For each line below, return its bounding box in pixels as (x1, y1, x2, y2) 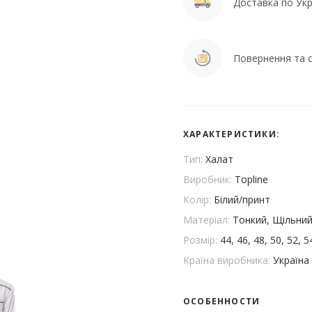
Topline (235, 173, 268, 186)
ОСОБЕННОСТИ (183, 295, 260, 307)
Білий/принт (214, 193, 270, 206)
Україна (273, 253, 309, 267)
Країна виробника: (183, 253, 273, 267)
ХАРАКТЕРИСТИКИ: (183, 128, 280, 140)
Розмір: (183, 233, 220, 247)
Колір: (183, 193, 214, 206)
